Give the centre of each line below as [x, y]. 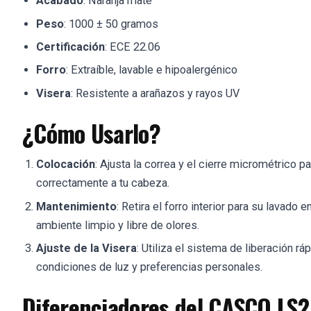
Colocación [66, 165]
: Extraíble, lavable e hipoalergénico [152, 70]
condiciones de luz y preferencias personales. [149, 267]
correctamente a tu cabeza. [103, 183]
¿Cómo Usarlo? [92, 133]
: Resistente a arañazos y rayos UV [155, 93]
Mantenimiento [76, 206]
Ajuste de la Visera [86, 249]
